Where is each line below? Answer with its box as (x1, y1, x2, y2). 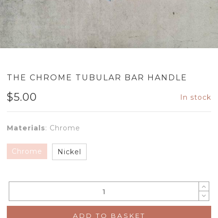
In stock (180, 92, 211, 102)
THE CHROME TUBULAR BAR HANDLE (7, 73, 187, 82)
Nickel (57, 147, 81, 156)
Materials (7, 123, 45, 132)
